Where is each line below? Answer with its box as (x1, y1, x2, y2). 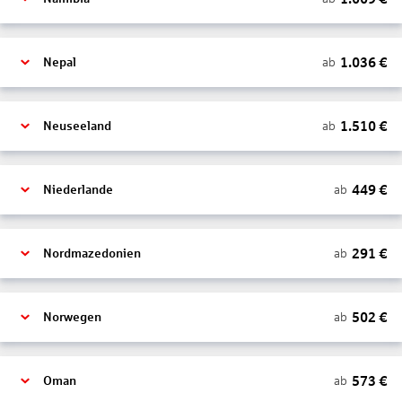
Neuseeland (43, 119, 111, 133)
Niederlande (43, 183, 113, 197)
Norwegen (43, 310, 101, 324)
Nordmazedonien (43, 247, 141, 260)
